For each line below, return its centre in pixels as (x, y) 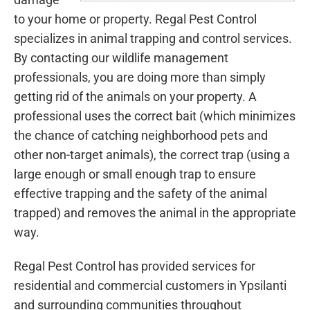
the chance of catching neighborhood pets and (141, 135)
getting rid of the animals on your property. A (135, 96)
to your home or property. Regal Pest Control (135, 19)
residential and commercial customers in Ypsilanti (150, 286)
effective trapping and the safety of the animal (140, 193)
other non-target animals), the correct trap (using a (152, 154)
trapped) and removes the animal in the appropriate (155, 212)
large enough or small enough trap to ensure (135, 174)
